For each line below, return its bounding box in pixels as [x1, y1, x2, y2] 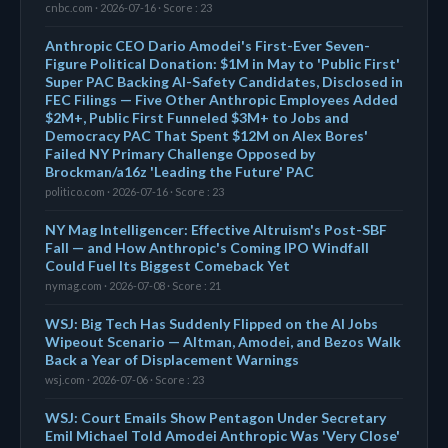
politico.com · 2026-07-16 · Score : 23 [45, 184, 224, 198]
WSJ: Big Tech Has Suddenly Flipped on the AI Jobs [45, 314, 378, 332]
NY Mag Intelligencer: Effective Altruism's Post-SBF [45, 220, 387, 238]
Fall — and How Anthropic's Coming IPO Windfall [45, 238, 369, 256]
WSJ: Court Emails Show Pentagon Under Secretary [45, 408, 386, 426]
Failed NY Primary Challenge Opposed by [45, 144, 315, 162]
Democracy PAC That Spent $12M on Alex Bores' [45, 126, 368, 144]
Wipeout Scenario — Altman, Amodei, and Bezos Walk [45, 332, 401, 350]
